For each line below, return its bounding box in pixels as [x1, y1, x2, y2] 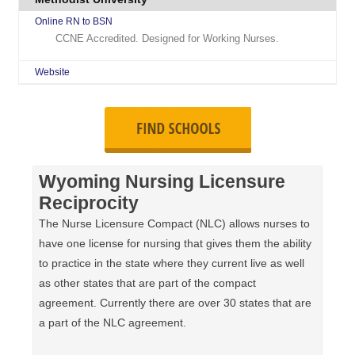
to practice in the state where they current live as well [38, 257, 304, 270]
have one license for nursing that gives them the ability [38, 237, 311, 250]
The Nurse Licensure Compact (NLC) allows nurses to [38, 217, 310, 231]
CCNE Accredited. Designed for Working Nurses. [55, 32, 280, 44]
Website [35, 66, 71, 78]
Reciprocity [38, 193, 139, 214]
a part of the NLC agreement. [38, 316, 186, 330]
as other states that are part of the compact [38, 277, 256, 290]
